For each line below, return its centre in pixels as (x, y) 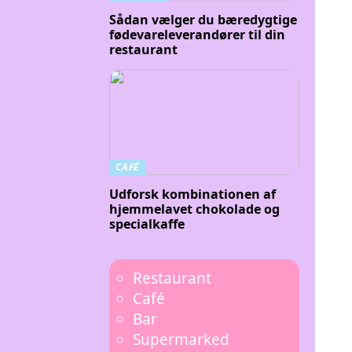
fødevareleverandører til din (197, 35)
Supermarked (181, 339)
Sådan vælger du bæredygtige (203, 20)
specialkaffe (147, 224)
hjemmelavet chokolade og (194, 209)
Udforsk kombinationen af (192, 194)
